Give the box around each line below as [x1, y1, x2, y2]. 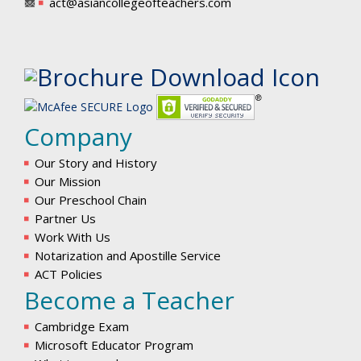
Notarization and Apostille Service [35, 247, 221, 263]
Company [24, 119, 132, 153]
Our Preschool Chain [35, 191, 147, 208]
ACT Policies [35, 265, 102, 282]
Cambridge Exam [35, 317, 129, 334]
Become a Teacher [24, 283, 234, 317]
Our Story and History [35, 154, 157, 171]
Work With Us [35, 228, 110, 245]
